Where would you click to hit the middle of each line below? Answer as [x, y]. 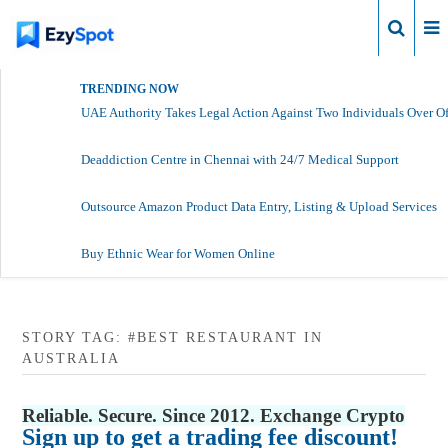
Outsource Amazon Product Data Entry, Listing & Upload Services [259, 206]
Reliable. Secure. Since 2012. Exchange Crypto [214, 415]
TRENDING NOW [129, 88]
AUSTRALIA [71, 358]
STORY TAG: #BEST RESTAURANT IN [173, 337]
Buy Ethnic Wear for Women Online [178, 253]
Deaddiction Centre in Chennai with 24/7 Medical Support [240, 159]
